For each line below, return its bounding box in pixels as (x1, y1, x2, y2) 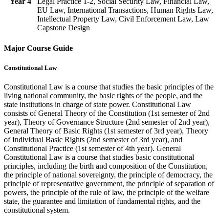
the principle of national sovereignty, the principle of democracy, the (4, 170, 213, 179)
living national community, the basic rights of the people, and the (4, 91, 202, 100)
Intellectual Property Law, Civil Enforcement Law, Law (37, 15, 209, 23)
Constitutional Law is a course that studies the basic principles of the (4, 82, 214, 91)
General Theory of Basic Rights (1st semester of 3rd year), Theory (4, 126, 208, 135)
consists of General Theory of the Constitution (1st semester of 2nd (4, 109, 210, 117)
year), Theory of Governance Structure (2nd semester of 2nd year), (4, 117, 210, 126)
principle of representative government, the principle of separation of (4, 179, 214, 188)
